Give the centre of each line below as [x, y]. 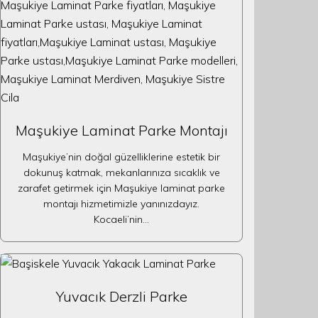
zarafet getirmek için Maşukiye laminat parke [121, 188]
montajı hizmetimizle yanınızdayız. [121, 204]
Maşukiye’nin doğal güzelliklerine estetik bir [121, 157]
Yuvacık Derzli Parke [121, 296]
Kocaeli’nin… [121, 219]
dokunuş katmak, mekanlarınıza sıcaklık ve [121, 172]
